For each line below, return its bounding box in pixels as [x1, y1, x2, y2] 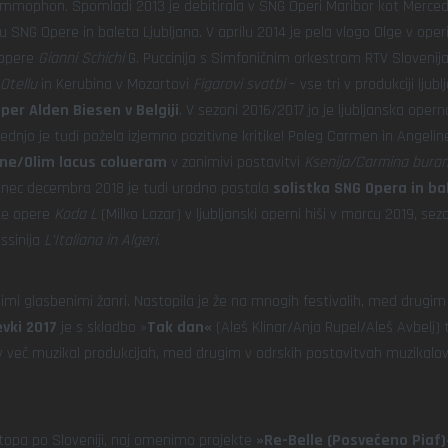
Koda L [54, 204, 97, 225]
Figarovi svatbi [193, 74, 289, 95]
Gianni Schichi [38, 48, 124, 69]
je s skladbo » [57, 317, 147, 338]
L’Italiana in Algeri [44, 230, 157, 251]
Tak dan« [147, 317, 212, 338]
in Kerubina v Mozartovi [37, 74, 193, 95]
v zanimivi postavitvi [167, 152, 304, 173]
